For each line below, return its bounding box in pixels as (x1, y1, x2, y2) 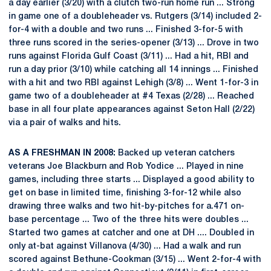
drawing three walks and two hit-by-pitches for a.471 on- (8, 203, 244, 211)
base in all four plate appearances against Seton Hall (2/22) (8, 106, 255, 114)
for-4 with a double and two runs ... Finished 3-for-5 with (8, 26, 243, 34)
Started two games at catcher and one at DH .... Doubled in (8, 229, 254, 237)
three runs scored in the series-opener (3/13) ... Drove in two (8, 39, 259, 47)
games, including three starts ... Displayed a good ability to (8, 176, 255, 184)
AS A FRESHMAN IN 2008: (8, 149, 116, 157)
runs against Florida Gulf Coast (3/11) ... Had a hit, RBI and (8, 53, 249, 60)
